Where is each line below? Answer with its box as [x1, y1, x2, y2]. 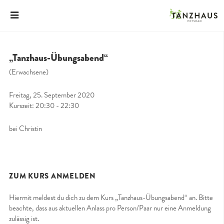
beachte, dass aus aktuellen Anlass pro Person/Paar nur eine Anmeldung [9, 202, 211, 213]
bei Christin [9, 122, 42, 134]
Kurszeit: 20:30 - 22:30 [9, 99, 79, 111]
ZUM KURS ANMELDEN [9, 170, 96, 181]
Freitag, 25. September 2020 [9, 89, 94, 100]
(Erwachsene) [9, 66, 48, 77]
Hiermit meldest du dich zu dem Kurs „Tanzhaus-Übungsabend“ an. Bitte [9, 191, 213, 203]
